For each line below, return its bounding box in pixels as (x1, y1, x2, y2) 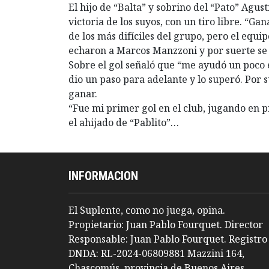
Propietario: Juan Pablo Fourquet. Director (68, 217, 263, 231)
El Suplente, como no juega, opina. (68, 203, 225, 217)
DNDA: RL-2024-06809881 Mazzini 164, (68, 246, 244, 260)
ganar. (68, 86, 97, 100)
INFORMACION (68, 168, 138, 183)
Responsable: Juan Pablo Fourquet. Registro (68, 232, 267, 246)
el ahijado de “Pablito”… (68, 115, 179, 129)
